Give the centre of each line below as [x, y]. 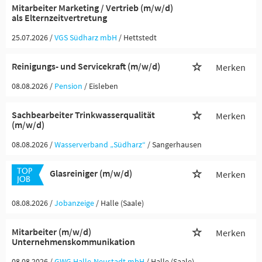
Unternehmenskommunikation [73, 242]
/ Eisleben [101, 86]
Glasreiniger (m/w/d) [91, 173]
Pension [68, 86]
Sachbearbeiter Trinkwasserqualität [83, 115]
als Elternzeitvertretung [59, 18]
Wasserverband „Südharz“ [100, 144]
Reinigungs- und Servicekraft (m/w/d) [86, 66]
